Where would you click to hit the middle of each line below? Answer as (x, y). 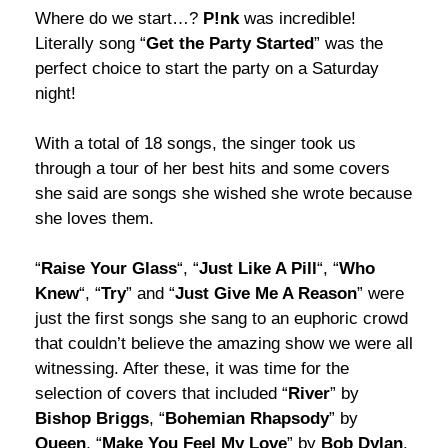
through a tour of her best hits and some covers (212, 168)
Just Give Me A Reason (266, 293)
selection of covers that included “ (161, 393)
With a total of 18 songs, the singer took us (195, 143)
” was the (348, 43)
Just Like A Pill (258, 268)
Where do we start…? (119, 18)
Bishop (63, 418)
